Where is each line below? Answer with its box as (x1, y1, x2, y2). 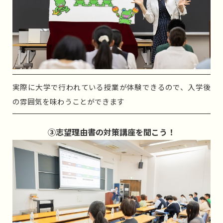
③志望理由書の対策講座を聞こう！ (48, 126, 175, 138)
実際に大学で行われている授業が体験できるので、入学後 (12, 82, 211, 93)
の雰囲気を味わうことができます (12, 96, 124, 107)
